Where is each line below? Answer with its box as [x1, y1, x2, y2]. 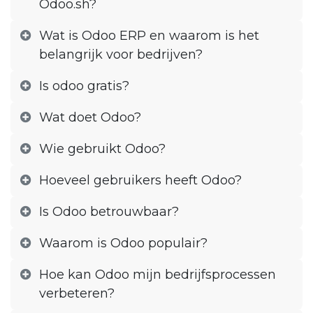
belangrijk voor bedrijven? [38, 47, 203, 63]
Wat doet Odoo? [38, 110, 141, 126]
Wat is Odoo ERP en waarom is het [38, 28, 259, 44]
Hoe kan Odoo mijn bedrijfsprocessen [38, 267, 276, 283]
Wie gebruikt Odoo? [38, 141, 166, 157]
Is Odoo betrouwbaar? [38, 204, 179, 220]
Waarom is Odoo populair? [38, 235, 208, 252]
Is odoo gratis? [38, 78, 129, 94]
